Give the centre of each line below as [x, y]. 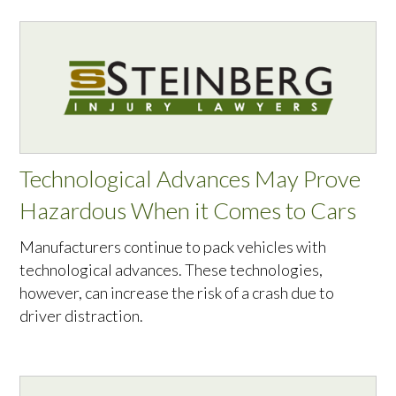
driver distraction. [82, 316]
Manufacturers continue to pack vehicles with [173, 247]
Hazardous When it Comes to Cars [188, 211]
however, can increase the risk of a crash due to [177, 293]
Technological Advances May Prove [190, 179]
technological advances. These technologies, [171, 270]
